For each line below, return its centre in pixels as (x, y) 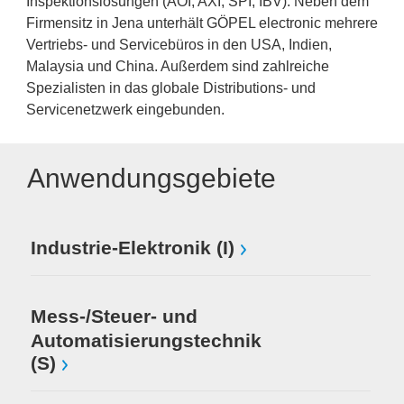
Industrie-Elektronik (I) (133, 248)
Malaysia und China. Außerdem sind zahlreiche (178, 66)
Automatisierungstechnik (146, 340)
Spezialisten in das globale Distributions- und (171, 88)
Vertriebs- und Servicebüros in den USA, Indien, (179, 45)
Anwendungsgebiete (151, 178)
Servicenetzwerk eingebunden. (125, 110)
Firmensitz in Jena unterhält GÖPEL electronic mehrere (202, 23)
